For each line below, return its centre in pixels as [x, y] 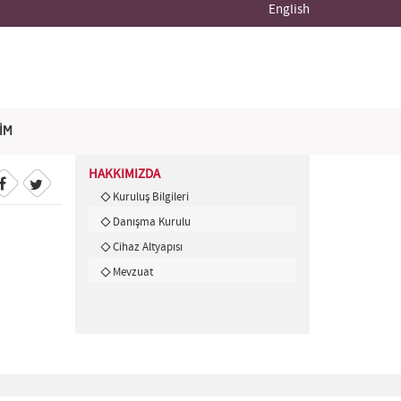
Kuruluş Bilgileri [150, 197]
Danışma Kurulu [151, 222]
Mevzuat [132, 273]
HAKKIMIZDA [124, 175]
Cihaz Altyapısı [147, 247]
